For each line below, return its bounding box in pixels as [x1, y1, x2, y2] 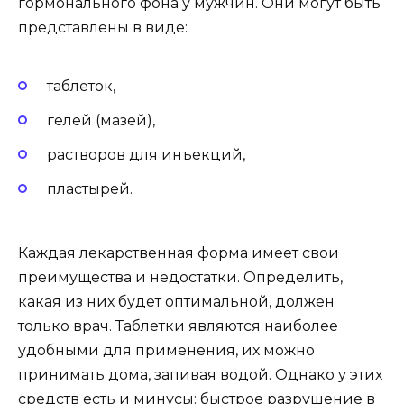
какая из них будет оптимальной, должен [18, 292, 335, 310]
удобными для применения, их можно [18, 341, 315, 359]
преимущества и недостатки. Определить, [18, 268, 343, 286]
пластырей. [47, 180, 133, 198]
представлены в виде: [18, 18, 188, 36]
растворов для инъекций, [47, 146, 245, 164]
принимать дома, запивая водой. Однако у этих [18, 365, 382, 383]
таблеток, [47, 77, 115, 95]
